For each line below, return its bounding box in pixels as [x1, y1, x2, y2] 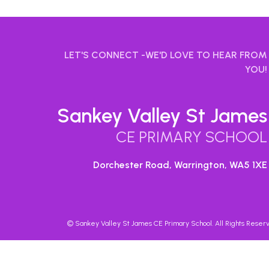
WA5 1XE [229, 159, 268, 171]
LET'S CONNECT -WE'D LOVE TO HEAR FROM [64, 49, 268, 61]
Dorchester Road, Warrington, [93, 159, 228, 171]
